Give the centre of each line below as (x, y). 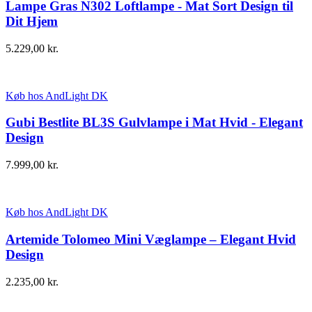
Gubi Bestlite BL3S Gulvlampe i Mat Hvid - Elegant (154, 123)
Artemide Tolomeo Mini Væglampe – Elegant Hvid (151, 239)
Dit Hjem (32, 22)
